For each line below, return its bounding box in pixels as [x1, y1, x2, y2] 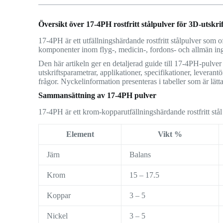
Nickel [47, 211, 68, 220]
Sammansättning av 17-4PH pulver [38, 91, 157, 100]
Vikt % [158, 129, 183, 138]
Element [66, 129, 94, 138]
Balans [129, 150, 151, 159]
